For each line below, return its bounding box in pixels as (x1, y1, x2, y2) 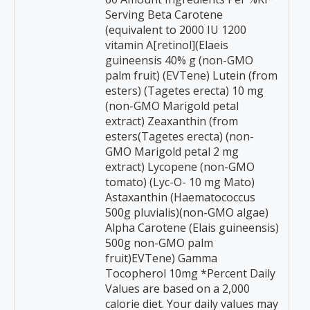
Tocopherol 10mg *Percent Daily (105, 266, 275, 281)
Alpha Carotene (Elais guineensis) (105, 220, 279, 235)
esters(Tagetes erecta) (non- (105, 129, 254, 144)
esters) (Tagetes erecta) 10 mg (105, 83, 264, 98)
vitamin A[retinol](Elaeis (105, 37, 228, 53)
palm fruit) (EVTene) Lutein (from (105, 68, 277, 83)
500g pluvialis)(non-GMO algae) (105, 205, 268, 220)
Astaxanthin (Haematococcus (105, 190, 255, 205)
